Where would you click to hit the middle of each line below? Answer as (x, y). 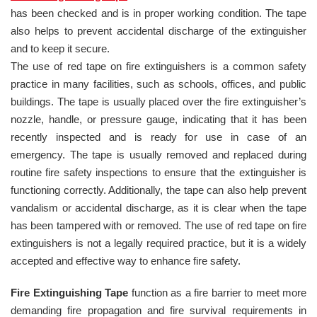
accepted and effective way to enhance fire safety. (126, 260)
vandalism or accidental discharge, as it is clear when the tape (158, 207)
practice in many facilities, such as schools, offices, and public (158, 83)
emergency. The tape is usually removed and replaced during (158, 154)
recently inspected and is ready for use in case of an (158, 137)
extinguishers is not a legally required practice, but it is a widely (158, 243)
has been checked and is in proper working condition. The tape (158, 13)
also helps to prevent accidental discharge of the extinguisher (158, 30)
